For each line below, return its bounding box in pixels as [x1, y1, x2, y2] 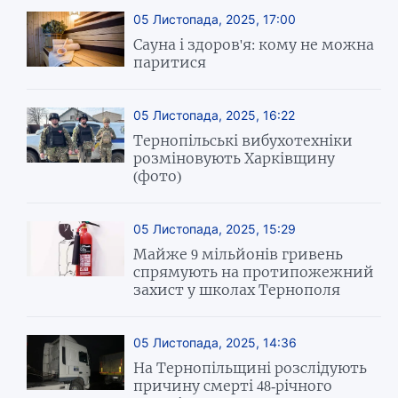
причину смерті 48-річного [133, 376, 333, 394]
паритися [133, 52, 207, 71]
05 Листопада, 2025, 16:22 [133, 107, 296, 123]
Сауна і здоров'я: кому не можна [133, 35, 375, 53]
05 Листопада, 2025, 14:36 [133, 334, 298, 350]
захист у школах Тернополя [133, 280, 341, 298]
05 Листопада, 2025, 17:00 [133, 11, 297, 27]
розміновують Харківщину [133, 148, 336, 167]
